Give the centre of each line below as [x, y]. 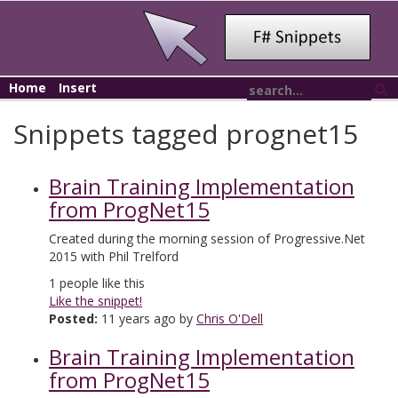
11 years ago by [147, 318]
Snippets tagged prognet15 [186, 134]
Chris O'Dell [230, 318]
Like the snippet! [96, 301]
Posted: [73, 318]
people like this [100, 283]
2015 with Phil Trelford [114, 256]
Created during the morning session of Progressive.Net [207, 239]
